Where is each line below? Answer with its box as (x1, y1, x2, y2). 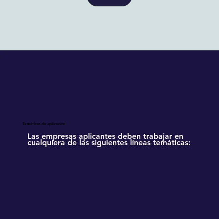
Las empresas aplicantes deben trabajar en (27, 131, 184, 141)
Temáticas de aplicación (22, 121, 66, 126)
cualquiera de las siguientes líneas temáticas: (27, 137, 191, 147)
